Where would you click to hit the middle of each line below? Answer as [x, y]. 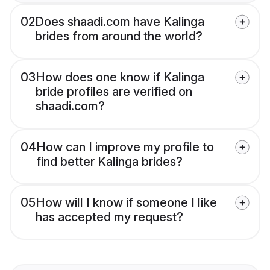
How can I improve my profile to [125, 147]
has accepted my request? [109, 217]
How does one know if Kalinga [120, 77]
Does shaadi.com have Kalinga [120, 22]
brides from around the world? [119, 36]
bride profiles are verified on [114, 92]
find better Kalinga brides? [109, 162]
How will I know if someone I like [126, 203]
